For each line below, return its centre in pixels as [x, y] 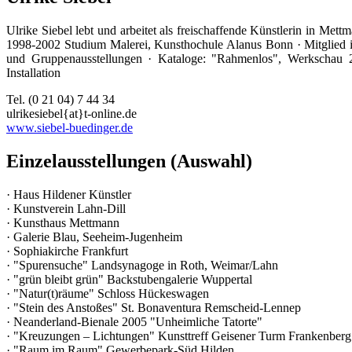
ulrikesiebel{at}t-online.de [71, 113]
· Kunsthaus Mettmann [63, 222]
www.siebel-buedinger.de [70, 127]
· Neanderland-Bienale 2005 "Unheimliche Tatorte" [134, 321]
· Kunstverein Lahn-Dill [66, 208]
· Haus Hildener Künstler [69, 194]
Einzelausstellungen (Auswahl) [129, 161]
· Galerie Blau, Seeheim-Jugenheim [94, 236]
